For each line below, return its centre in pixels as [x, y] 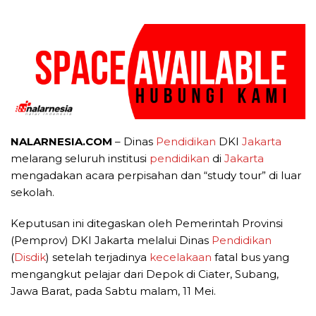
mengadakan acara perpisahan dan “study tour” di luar [156, 176]
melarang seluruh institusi [80, 159]
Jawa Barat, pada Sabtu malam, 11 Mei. [113, 291]
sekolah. [32, 193]
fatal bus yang [250, 257]
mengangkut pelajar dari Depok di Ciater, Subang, [145, 274]
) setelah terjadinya [98, 257]
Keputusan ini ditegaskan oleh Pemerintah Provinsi [147, 224]
